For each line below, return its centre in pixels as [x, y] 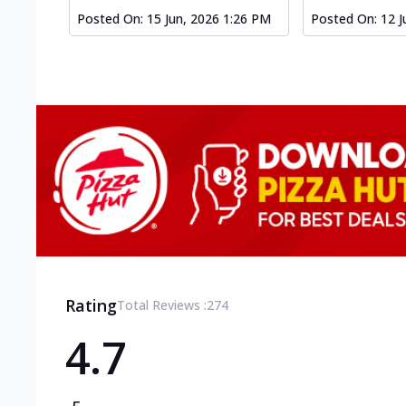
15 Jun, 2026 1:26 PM [209, 19]
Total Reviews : [162, 304]
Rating [91, 305]
